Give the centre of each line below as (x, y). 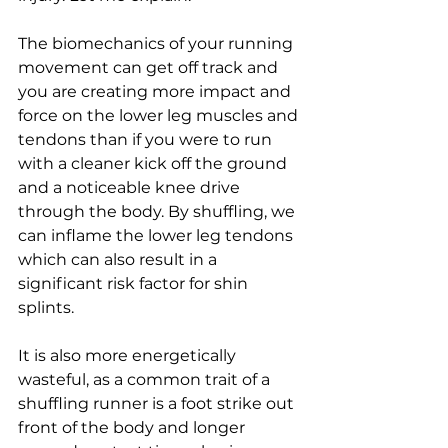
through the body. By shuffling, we (158, 211)
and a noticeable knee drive (131, 187)
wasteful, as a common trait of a (146, 379)
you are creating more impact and (156, 91)
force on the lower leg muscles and (160, 115)
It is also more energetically (129, 355)
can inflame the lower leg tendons (157, 235)
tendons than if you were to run (147, 139)
